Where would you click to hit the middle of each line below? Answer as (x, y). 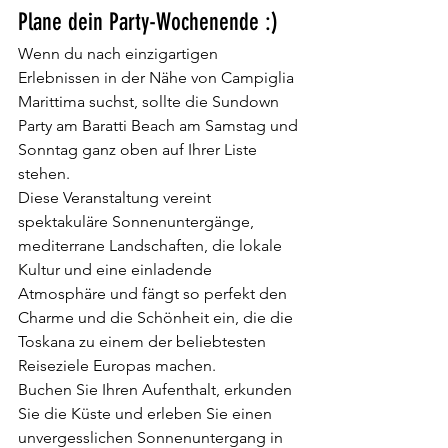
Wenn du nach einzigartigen (120, 53)
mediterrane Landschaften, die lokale (152, 245)
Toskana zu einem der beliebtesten (144, 341)
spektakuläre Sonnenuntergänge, (138, 221)
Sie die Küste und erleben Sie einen (147, 413)
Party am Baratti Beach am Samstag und (160, 125)
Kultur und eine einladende (117, 269)
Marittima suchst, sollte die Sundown (150, 101)
